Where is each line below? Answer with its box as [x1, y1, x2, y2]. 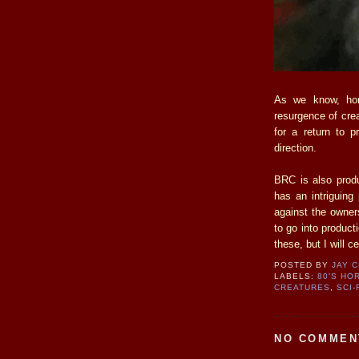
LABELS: [274, 272, 318, 281]
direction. [274, 141, 317, 154]
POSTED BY [274, 260, 333, 270]
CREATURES [274, 283, 331, 292]
